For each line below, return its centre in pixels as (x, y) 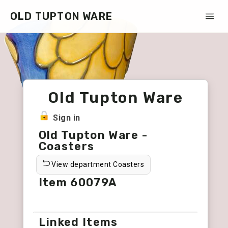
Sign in (67, 118)
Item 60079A (78, 182)
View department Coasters (97, 164)
